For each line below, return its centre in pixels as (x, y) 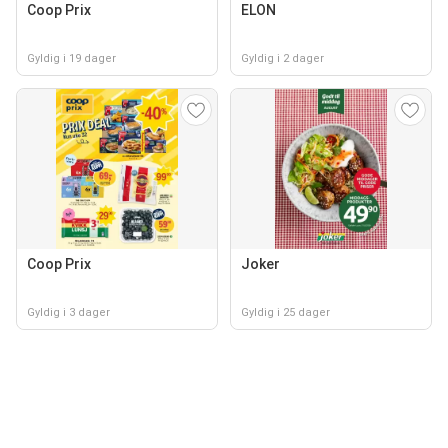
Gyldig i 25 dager (285, 312)
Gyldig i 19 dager (71, 58)
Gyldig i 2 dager (282, 58)
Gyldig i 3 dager (68, 312)
